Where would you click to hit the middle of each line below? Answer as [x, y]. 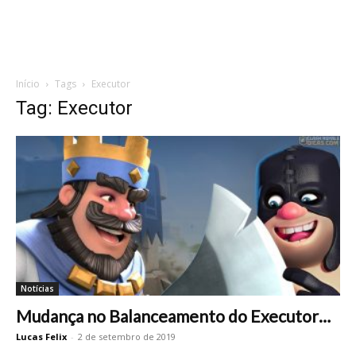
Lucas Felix [41, 337]
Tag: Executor [74, 108]
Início [28, 84]
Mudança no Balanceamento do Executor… [173, 316]
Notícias [37, 289]
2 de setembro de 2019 [127, 337]
